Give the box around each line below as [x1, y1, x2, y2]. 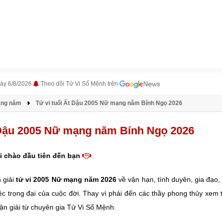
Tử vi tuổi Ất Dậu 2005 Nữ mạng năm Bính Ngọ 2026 [36, 100, 182, 107]
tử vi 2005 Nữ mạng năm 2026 [16, 175, 117, 183]
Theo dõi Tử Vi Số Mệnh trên [41, 80, 119, 87]
